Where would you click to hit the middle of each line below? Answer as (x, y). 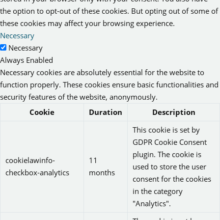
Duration (106, 112)
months (102, 173)
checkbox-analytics (37, 173)
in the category (158, 191)
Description (174, 112)
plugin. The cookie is (167, 154)
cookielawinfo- (30, 160)
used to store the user (169, 167)
